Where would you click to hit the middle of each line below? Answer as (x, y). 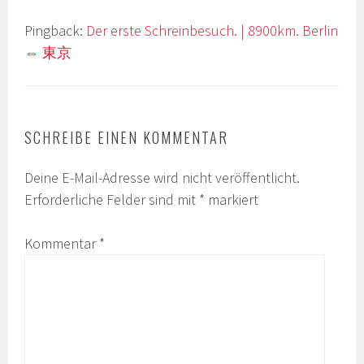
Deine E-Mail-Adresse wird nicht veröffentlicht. (162, 178)
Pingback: (56, 31)
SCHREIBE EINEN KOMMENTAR (127, 138)
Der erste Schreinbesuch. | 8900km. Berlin (212, 31)
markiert (232, 200)
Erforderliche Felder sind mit (112, 200)
